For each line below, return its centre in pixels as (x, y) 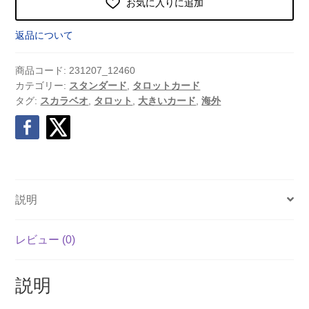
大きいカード (167, 100)
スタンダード (98, 85)
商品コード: (42, 70)
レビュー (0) (46, 239)
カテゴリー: (42, 85)
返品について (44, 35)
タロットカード (167, 85)
